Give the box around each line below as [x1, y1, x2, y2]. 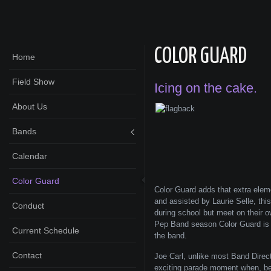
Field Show [12, 77, 54, 87]
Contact [12, 250, 42, 260]
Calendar [12, 151, 47, 161]
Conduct [12, 201, 44, 211]
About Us [12, 102, 47, 111]
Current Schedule [12, 226, 79, 235]
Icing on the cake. [154, 80, 257, 96]
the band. [154, 231, 187, 240]
